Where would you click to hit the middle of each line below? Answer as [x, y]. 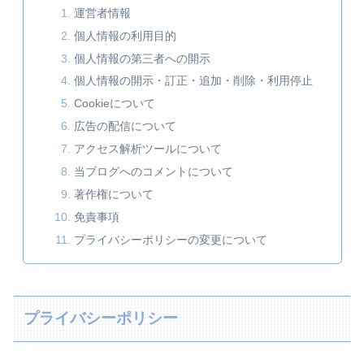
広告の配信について [126, 126]
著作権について [114, 194]
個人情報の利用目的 [126, 35]
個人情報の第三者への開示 [143, 58]
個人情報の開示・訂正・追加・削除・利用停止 [194, 81]
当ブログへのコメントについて [154, 171]
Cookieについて [115, 104]
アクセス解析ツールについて [148, 149]
